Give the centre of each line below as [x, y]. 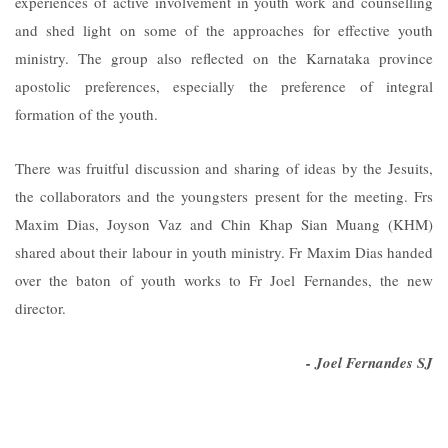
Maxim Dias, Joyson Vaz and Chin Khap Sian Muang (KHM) [224, 223]
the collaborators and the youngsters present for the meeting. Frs [224, 195]
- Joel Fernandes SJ [369, 362]
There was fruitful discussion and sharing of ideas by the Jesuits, [224, 167]
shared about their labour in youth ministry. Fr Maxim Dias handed [224, 251]
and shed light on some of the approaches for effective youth [224, 29]
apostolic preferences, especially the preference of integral [224, 85]
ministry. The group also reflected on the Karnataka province [224, 57]
